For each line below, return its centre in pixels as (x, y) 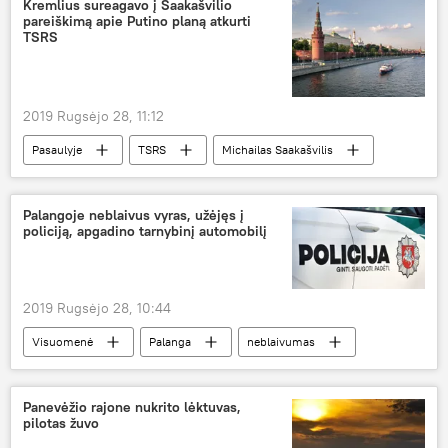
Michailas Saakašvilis (277, 149)
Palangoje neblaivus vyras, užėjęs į (133, 214)
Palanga (170, 342)
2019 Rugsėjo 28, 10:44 (97, 308)
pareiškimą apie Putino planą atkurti (137, 21)
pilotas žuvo (61, 423)
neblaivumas (281, 342)
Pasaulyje (57, 149)
